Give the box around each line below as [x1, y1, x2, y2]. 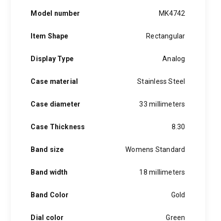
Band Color [31, 191, 69, 199]
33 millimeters [139, 100, 185, 108]
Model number [31, 9, 80, 17]
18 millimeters [139, 168, 185, 176]
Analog [162, 55, 185, 63]
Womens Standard [125, 146, 185, 153]
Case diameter [31, 100, 81, 108]
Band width [31, 168, 68, 176]
